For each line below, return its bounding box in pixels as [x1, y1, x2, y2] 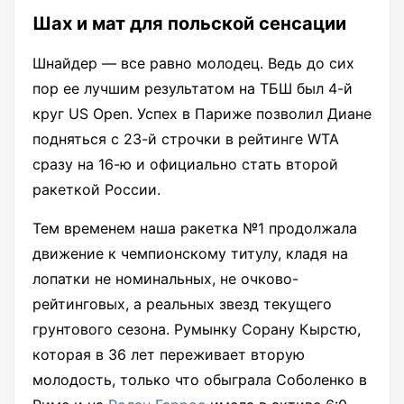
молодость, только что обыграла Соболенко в [32, 371, 367, 390]
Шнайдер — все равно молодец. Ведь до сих [32, 54, 354, 73]
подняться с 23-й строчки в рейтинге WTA [32, 130, 339, 149]
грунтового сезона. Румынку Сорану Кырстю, [32, 320, 361, 339]
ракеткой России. [32, 180, 161, 199]
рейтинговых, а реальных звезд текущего [32, 295, 332, 314]
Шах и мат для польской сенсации [32, 13, 346, 35]
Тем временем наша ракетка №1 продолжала [32, 219, 357, 238]
